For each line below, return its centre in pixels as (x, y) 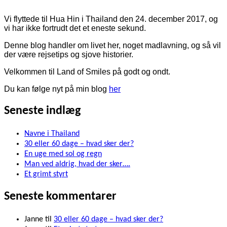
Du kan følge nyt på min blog (56, 89)
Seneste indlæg (42, 111)
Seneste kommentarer (60, 196)
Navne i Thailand (52, 134)
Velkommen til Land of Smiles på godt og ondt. (87, 72)
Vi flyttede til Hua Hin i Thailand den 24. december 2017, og (111, 19)
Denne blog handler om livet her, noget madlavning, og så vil (112, 45)
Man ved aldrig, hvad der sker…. (77, 164)
